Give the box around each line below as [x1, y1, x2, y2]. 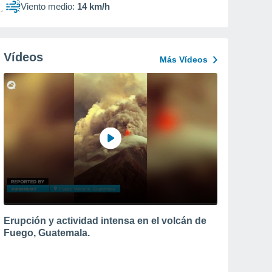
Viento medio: [21, 1, 75, 12]
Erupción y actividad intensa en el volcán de [4, 215, 206, 226]
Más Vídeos [160, 55, 208, 64]
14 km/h [77, 1, 110, 12]
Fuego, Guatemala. [4, 227, 90, 238]
